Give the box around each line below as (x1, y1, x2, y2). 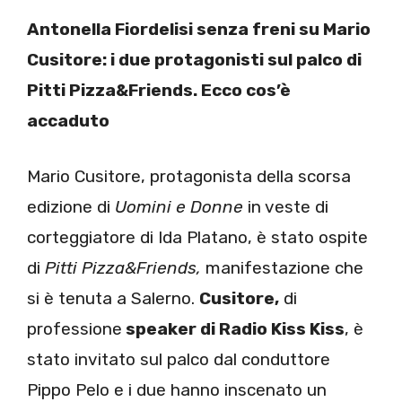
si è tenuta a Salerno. (27, 288, 199, 309)
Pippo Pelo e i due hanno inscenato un (27, 380, 327, 400)
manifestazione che (201, 258, 363, 278)
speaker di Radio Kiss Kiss (122, 319, 345, 339)
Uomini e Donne (110, 197, 243, 217)
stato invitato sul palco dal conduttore (27, 349, 330, 370)
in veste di (243, 197, 328, 217)
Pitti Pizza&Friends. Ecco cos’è (27, 79, 291, 100)
